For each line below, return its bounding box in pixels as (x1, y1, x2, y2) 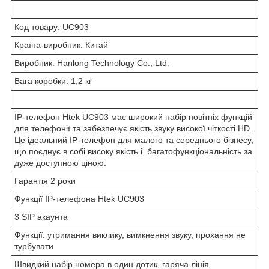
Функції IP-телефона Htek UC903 (14, 193, 144, 204)
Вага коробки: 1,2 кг (14, 76, 92, 86)
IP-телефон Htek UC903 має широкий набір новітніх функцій (14, 112, 252, 122)
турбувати (14, 241, 53, 251)
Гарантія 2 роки (14, 175, 76, 186)
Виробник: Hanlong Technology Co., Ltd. (14, 58, 169, 68)
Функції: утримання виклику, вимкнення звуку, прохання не (14, 229, 246, 240)
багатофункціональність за (147, 146, 252, 156)
